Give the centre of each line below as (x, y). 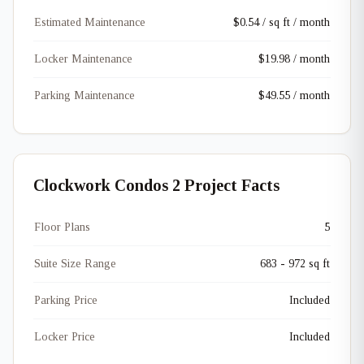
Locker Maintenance (83, 59)
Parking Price (66, 300)
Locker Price (65, 337)
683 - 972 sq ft (295, 264)
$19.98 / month (294, 59)
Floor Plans (62, 227)
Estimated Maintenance (90, 22)
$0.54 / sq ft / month (282, 22)
